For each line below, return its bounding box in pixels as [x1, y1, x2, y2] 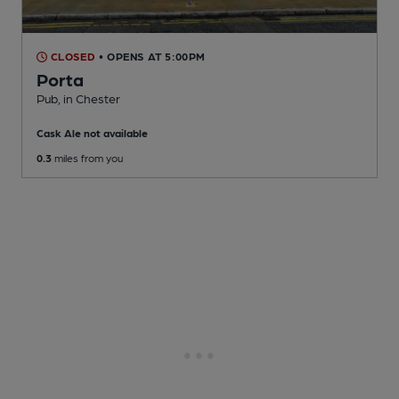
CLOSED [47, 50, 96, 63]
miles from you [52, 151, 123, 165]
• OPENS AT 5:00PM [98, 50, 207, 63]
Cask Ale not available [37, 126, 148, 140]
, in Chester [58, 91, 120, 106]
